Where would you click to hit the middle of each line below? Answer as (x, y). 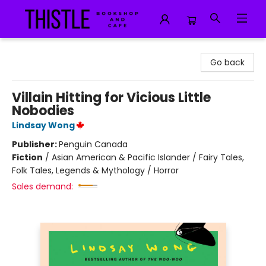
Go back (227, 62)
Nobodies (43, 111)
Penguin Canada (93, 144)
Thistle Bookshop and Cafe (64, 49)
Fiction (27, 157)
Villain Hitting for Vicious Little (111, 98)
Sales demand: (42, 186)
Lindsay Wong (43, 125)
